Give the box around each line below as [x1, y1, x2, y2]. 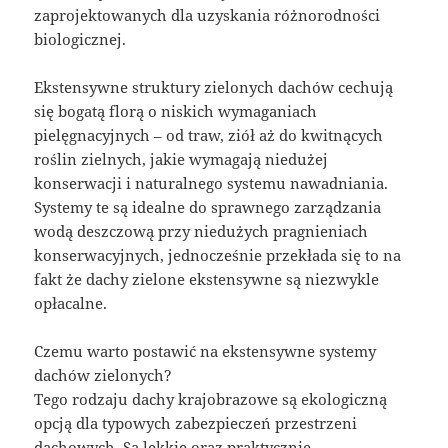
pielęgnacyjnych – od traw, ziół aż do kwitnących [34, 124, 384, 145]
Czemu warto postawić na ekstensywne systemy [34, 340, 377, 361]
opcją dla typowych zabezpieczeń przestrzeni [34, 412, 358, 433]
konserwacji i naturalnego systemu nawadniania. [34, 172, 389, 193]
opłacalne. [34, 292, 108, 313]
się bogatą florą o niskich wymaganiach [34, 100, 318, 121]
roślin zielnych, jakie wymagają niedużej [34, 148, 329, 169]
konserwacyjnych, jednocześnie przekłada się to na [34, 244, 402, 265]
